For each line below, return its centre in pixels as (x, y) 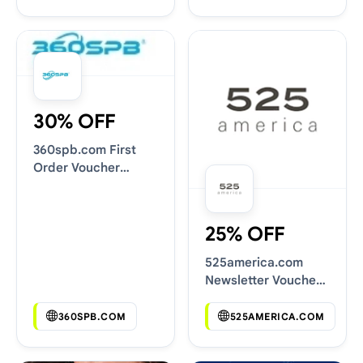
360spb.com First (85, 149)
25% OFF (245, 234)
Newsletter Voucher (263, 280)
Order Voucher (77, 167)
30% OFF (75, 121)
